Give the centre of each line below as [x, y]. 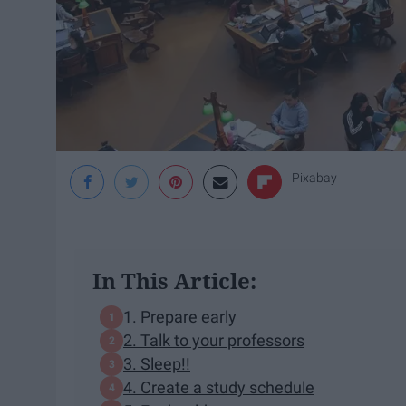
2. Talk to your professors [214, 341]
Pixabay [314, 177]
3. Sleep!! [157, 364]
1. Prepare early [180, 317]
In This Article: [174, 280]
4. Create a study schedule [219, 388]
